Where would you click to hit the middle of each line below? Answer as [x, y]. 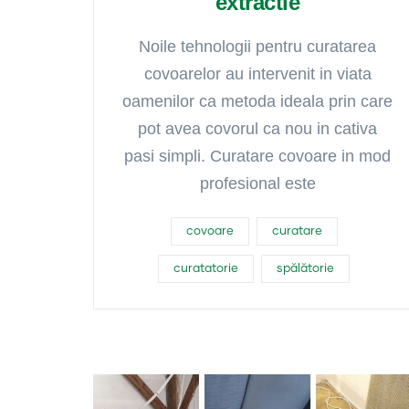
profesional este [257, 184]
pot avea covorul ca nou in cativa [257, 129]
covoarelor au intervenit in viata [257, 74]
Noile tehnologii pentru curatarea [257, 47]
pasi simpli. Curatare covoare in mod [257, 156]
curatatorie [206, 269]
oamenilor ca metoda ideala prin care [257, 101]
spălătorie [305, 269]
